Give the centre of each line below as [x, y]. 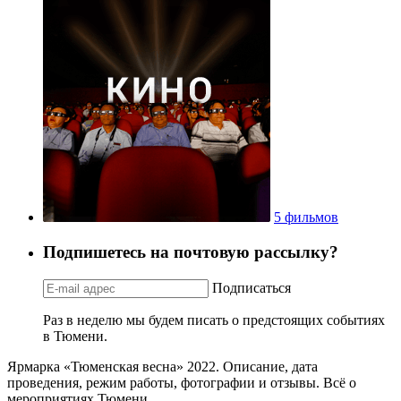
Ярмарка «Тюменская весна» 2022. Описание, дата [162, 366]
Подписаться [252, 287]
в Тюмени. [75, 336]
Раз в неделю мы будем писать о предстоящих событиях [214, 320]
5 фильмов [306, 218]
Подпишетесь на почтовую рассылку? [191, 252]
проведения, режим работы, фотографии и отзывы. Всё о [182, 382]
